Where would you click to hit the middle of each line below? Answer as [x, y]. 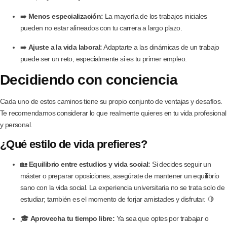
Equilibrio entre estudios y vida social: [89, 164]
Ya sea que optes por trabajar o [162, 218]
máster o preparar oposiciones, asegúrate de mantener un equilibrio [120, 176]
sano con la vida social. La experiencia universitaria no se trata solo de [123, 187]
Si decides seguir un [181, 164]
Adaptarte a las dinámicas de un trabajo [161, 47]
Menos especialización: [66, 16]
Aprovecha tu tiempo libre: [72, 218]
